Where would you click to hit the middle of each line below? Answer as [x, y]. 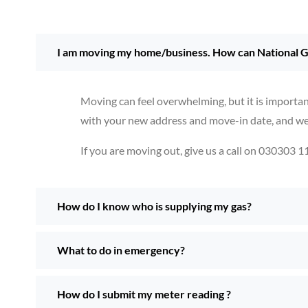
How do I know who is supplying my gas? [154, 206]
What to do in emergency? [121, 250]
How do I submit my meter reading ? [144, 294]
